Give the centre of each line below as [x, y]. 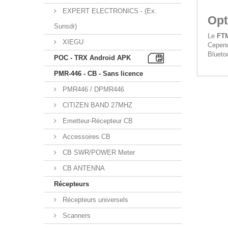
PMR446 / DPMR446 [92, 89]
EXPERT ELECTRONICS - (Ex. [109, 11]
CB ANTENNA [83, 168]
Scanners [76, 216]
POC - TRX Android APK [92, 58]
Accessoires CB [85, 137]
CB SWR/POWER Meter [98, 152]
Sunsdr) [65, 26]
